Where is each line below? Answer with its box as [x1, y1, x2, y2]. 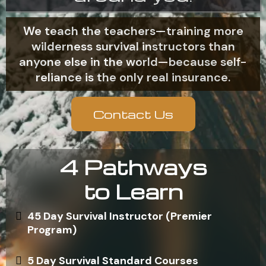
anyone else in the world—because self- [19, 54, 247, 69]
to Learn [83, 178, 183, 205]
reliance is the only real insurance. [36, 69, 230, 85]
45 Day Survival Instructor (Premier [27, 209, 212, 223]
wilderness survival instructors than [31, 39, 235, 54]
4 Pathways [59, 153, 207, 180]
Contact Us [93, 106, 173, 122]
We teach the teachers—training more [23, 23, 243, 39]
